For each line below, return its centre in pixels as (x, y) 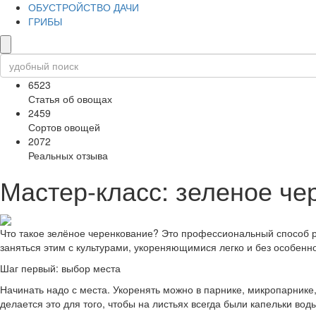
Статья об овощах (70, 99)
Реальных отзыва (68, 156)
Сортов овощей (64, 127)
